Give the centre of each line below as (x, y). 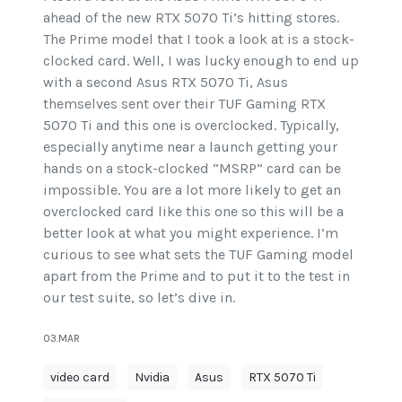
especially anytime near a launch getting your (190, 146)
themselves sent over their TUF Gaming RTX (184, 103)
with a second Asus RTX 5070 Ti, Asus (166, 82)
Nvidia (152, 377)
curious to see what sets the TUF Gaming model (198, 254)
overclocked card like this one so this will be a (193, 211)
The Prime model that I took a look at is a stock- (199, 39)
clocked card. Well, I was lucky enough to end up (201, 60)
